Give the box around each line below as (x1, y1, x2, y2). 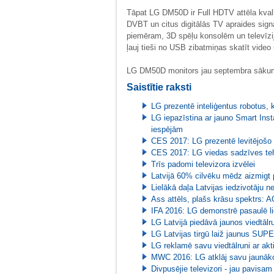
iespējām (151, 125, 183, 134)
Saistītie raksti (127, 82, 191, 92)
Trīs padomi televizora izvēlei (151, 160, 255, 169)
